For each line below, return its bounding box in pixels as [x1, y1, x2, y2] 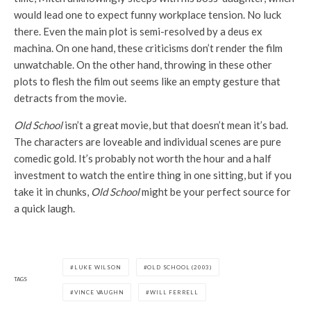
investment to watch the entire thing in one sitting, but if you [14, 168, 292, 181]
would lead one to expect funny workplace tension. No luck [14, 8, 281, 21]
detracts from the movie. [14, 91, 126, 104]
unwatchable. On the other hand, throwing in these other [14, 58, 272, 71]
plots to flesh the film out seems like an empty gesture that [14, 74, 280, 87]
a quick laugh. [14, 201, 75, 215]
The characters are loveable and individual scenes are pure [14, 135, 281, 148]
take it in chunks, [14, 185, 91, 198]
